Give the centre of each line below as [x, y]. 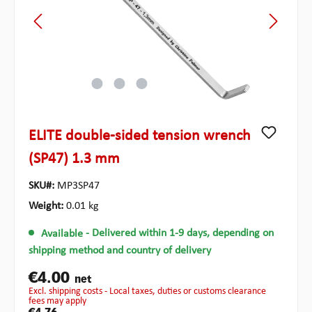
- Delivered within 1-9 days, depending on [179, 234]
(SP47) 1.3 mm [74, 159]
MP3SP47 [78, 186]
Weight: [47, 206]
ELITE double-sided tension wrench [140, 136]
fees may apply [57, 301]
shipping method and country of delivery [120, 251]
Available [62, 234]
